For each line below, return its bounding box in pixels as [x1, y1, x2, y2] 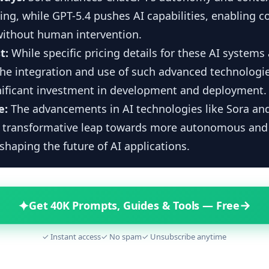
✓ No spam [101, 231, 142, 243]
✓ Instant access [42, 231, 101, 243]
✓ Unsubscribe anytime [142, 231, 227, 243]
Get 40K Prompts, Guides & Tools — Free [28, 198, 240, 213]
